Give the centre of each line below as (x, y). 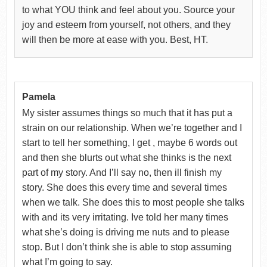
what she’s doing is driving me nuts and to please (125, 232)
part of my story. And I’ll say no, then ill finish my (122, 172)
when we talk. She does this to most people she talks (133, 202)
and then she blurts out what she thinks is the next (126, 157)
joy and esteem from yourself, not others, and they (126, 24)
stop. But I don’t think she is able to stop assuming (127, 247)
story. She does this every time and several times (124, 187)
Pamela (38, 97)
